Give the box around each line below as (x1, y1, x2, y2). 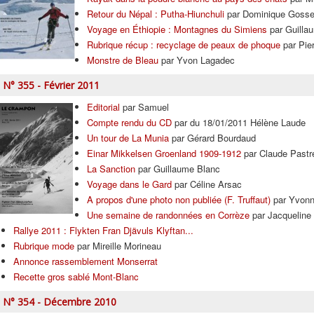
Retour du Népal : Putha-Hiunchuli (87, 7, 224, 20)
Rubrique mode (13, 239, 74, 252)
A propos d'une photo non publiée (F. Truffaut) (87, 193, 271, 206)
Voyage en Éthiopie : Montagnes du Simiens (87, 22, 267, 36)
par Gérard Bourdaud (169, 131, 256, 144)
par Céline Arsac (172, 177, 242, 191)
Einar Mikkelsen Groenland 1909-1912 (87, 146, 241, 160)
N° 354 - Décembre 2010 (3, 295, 116, 308)
